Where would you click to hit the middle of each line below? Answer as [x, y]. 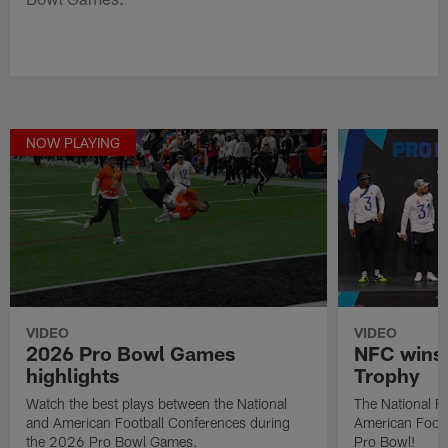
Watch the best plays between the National [157, 403]
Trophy [386, 374]
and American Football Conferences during [158, 422]
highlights [73, 374]
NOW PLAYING [73, 142]
